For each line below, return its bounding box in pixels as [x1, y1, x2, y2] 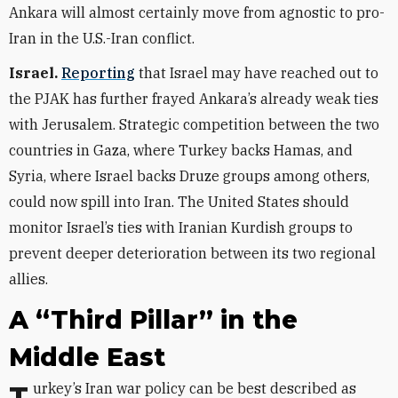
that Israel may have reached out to [135, 64, 378, 82]
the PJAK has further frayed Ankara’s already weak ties [9, 90, 378, 107]
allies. [9, 270, 48, 288]
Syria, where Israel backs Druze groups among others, [9, 167, 370, 185]
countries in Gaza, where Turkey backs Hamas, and [9, 141, 353, 159]
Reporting [61, 64, 135, 82]
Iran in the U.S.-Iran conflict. [9, 29, 195, 47]
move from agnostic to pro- [203, 4, 385, 21]
